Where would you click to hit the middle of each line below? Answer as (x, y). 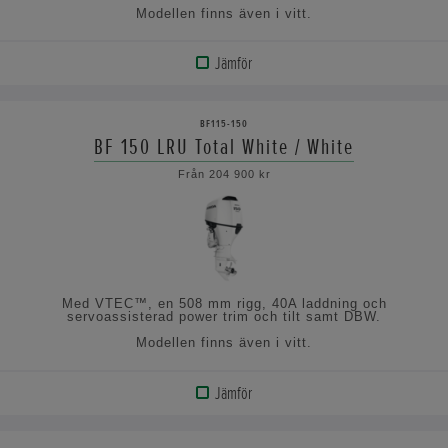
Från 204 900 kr (224, 173)
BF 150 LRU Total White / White (224, 146)
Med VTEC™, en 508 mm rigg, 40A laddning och (224, 304)
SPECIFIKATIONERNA (87, 190)
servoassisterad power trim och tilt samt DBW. (224, 317)
